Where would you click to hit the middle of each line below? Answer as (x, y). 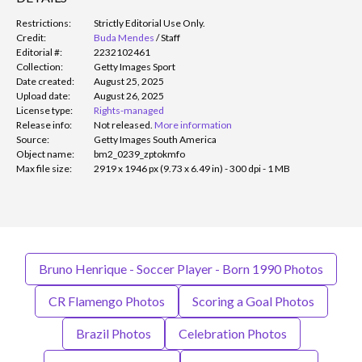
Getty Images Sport (135, 66)
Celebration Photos (232, 333)
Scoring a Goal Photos (253, 301)
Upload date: (43, 95)
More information (193, 124)
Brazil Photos (113, 333)
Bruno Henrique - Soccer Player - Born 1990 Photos (181, 268)
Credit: (31, 37)
